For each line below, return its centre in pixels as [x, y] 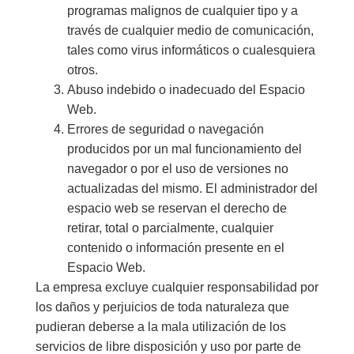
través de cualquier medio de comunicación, [190, 31]
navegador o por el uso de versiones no [177, 169]
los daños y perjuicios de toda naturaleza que [162, 307]
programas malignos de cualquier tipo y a [182, 11]
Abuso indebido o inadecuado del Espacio [186, 90]
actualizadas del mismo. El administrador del [192, 189]
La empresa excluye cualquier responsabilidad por [177, 288]
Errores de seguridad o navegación [165, 130]
